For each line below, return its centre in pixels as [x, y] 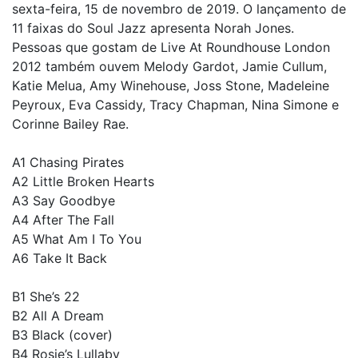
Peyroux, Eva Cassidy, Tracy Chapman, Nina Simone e [175, 105]
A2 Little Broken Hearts [83, 181]
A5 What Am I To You [77, 239]
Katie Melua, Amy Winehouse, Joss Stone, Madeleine [171, 86]
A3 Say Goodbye [64, 201]
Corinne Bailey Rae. [70, 124]
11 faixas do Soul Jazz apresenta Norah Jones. [153, 28]
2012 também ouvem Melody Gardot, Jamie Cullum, [169, 66]
